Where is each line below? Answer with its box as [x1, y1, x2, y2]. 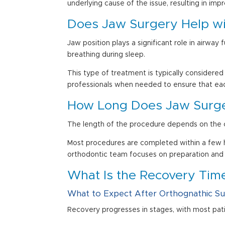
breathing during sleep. [67, 51, 146, 58]
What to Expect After [67, 189, 160, 198]
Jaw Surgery [98, 18, 178, 31]
